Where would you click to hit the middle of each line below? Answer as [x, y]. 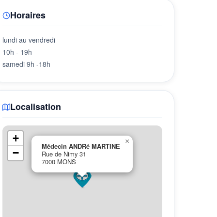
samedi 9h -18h [26, 64]
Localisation [36, 107]
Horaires [28, 15]
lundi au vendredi [29, 40]
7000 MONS [59, 162]
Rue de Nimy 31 [64, 154]
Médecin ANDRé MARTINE [81, 146]
